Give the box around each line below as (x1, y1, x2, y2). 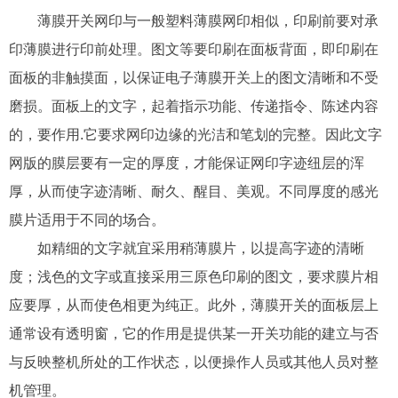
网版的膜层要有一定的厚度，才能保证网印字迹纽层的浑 (9, 155, 364, 171)
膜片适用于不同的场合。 (9, 211, 165, 227)
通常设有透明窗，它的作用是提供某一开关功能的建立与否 (9, 325, 378, 341)
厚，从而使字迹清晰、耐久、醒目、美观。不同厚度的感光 (9, 183, 378, 199)
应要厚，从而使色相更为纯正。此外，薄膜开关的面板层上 (9, 297, 378, 313)
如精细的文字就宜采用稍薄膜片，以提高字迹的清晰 (9, 240, 364, 256)
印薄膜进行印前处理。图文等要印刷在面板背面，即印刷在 (9, 41, 378, 57)
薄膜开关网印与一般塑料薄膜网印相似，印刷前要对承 (9, 12, 378, 28)
